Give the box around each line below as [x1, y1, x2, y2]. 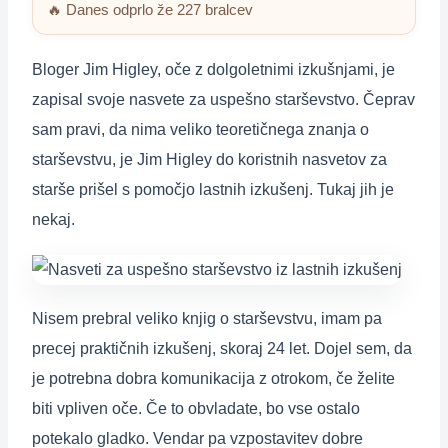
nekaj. [32, 211, 75, 229]
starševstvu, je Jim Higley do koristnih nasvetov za [32, 151, 387, 169]
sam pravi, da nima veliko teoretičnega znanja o [32, 121, 369, 139]
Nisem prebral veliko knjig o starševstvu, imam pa [32, 309, 382, 327]
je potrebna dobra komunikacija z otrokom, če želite [32, 369, 395, 387]
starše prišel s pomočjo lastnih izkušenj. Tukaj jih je [32, 181, 394, 199]
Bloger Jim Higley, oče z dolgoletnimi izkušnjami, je [32, 61, 395, 79]
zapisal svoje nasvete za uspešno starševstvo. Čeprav [32, 91, 415, 109]
